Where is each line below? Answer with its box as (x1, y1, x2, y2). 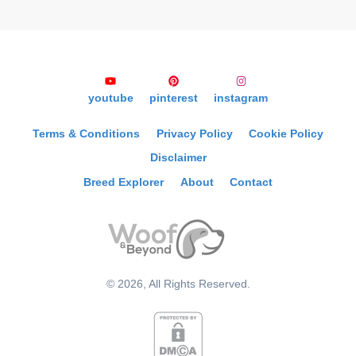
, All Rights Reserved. (142, 277, 250, 290)
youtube (87, 92, 133, 105)
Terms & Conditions (33, 127, 141, 140)
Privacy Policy (156, 127, 233, 140)
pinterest (149, 92, 198, 105)
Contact (229, 176, 273, 189)
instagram (214, 92, 269, 105)
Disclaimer (149, 152, 207, 164)
